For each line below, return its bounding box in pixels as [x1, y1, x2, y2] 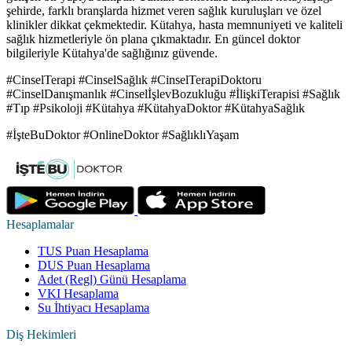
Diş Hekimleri [6, 328, 76, 342]
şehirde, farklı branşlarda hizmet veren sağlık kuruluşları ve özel [6, 4, 321, 18]
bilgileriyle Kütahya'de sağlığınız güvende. [6, 46, 218, 60]
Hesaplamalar [6, 218, 74, 232]
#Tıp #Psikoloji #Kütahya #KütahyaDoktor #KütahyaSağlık [6, 101, 305, 115]
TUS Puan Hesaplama [38, 244, 148, 258]
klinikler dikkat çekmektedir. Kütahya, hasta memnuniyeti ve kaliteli [6, 18, 343, 32]
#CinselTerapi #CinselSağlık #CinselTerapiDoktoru [6, 73, 262, 87]
